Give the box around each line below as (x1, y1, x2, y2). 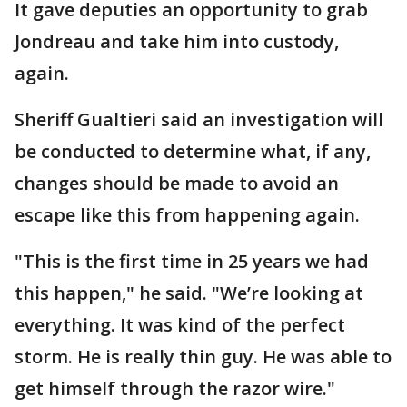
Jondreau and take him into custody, (15, 29, 339, 54)
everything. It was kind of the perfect (15, 313, 345, 337)
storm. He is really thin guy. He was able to (15, 344, 392, 369)
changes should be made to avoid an (15, 171, 339, 195)
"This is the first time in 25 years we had (15, 249, 369, 273)
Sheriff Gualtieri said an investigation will (15, 107, 383, 132)
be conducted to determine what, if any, (15, 139, 371, 164)
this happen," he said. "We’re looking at (15, 281, 363, 305)
